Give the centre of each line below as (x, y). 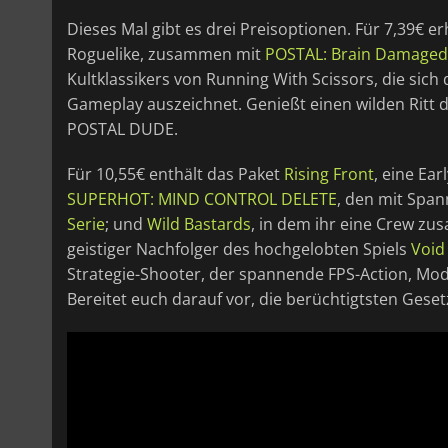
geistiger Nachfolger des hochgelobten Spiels (239, 248)
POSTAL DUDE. (122, 128)
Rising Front (329, 173)
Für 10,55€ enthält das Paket (175, 173)
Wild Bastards (199, 223)
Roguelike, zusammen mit (166, 53)
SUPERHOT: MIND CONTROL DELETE (202, 198)
